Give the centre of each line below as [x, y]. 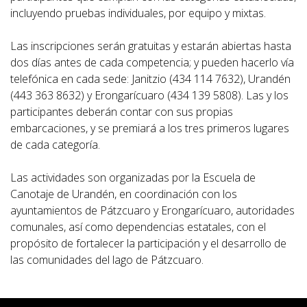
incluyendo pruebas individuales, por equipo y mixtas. [138, 13]
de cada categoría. [55, 144]
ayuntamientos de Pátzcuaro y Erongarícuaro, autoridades [152, 210]
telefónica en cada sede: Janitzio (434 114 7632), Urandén [150, 78]
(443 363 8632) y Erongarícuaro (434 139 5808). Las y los [149, 95]
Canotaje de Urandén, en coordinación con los [124, 194]
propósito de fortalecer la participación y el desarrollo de [148, 243]
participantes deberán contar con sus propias [122, 111]
